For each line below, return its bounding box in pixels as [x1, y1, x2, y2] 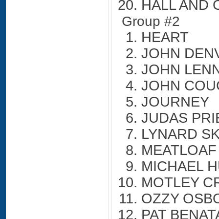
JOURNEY [141, 94, 209, 109]
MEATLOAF [141, 142, 217, 158]
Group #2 [122, 13, 180, 29]
